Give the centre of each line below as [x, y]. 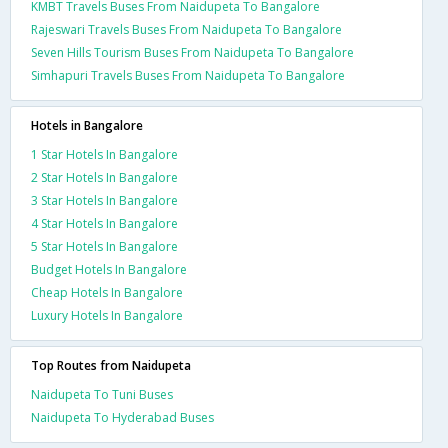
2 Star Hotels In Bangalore [104, 177]
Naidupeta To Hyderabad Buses [122, 417]
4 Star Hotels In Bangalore [104, 223]
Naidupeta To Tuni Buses [102, 394]
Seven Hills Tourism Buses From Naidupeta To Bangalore [192, 52]
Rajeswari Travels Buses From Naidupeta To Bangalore [186, 29]
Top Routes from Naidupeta [111, 365]
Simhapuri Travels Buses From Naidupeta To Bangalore [188, 75]
